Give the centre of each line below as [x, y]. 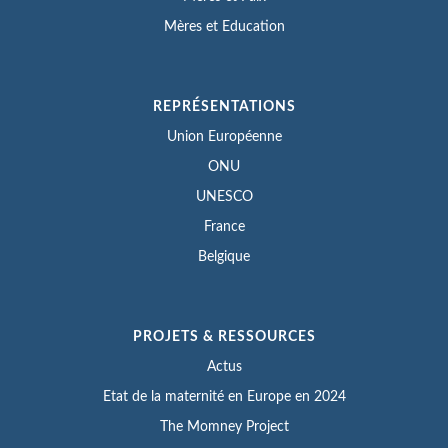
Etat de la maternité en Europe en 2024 [224, 396]
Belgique [224, 256]
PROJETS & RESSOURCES [224, 336]
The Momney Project [224, 426]
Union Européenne [224, 136]
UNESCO [224, 196]
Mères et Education [224, 26]
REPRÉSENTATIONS [224, 106]
